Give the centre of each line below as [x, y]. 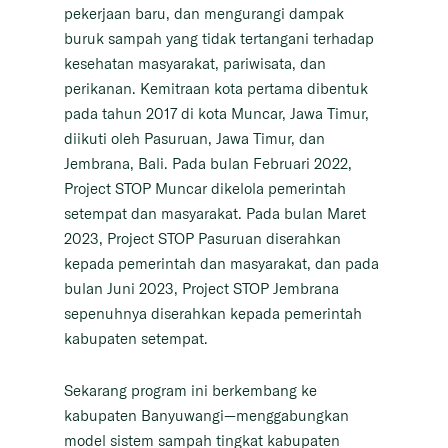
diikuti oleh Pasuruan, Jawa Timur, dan [194, 139]
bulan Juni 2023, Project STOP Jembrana [201, 289]
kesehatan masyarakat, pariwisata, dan [195, 64]
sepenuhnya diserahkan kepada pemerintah [213, 314]
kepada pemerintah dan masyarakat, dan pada [221, 264]
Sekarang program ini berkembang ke [190, 391]
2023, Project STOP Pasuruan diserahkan [202, 239]
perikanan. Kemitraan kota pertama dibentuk [216, 89]
